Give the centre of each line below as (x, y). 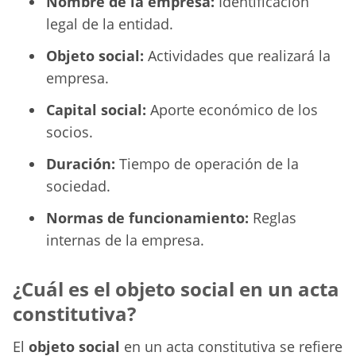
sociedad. (78, 186)
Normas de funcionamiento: (147, 218)
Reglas (273, 218)
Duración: (81, 164)
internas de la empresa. (125, 240)
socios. (70, 132)
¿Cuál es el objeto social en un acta (176, 289)
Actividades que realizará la (237, 56)
